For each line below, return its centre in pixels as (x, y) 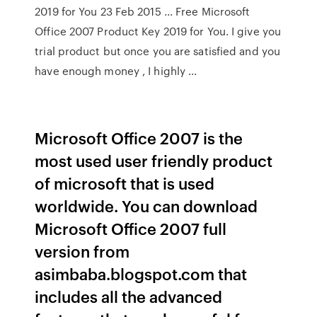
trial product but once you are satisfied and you (158, 51)
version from (82, 251)
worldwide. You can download (146, 206)
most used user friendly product (154, 160)
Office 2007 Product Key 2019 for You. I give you (158, 31)
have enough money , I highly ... (116, 71)
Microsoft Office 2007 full (131, 228)
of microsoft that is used (125, 183)
